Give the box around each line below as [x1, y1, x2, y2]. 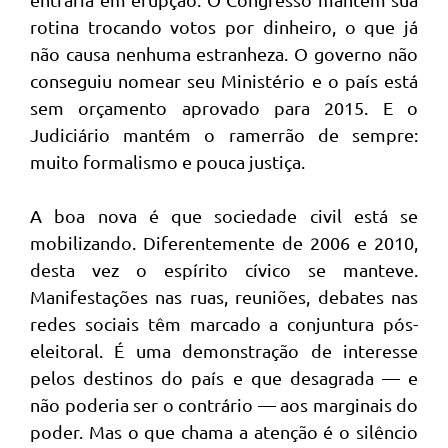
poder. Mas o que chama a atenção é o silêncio [30, 421, 418, 443]
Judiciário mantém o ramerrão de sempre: [30, 124, 418, 146]
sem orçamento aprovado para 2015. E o [30, 97, 418, 119]
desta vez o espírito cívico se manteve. [30, 259, 418, 281]
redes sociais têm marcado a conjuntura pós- [30, 313, 418, 335]
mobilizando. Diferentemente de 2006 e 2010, [30, 232, 418, 254]
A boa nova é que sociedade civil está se [30, 205, 418, 227]
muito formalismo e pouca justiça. [30, 151, 305, 173]
